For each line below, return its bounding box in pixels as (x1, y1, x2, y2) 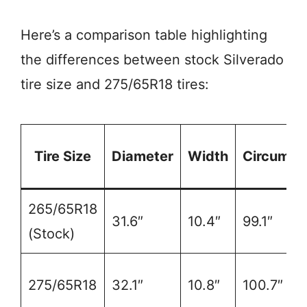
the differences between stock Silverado (21, 51, 284, 69)
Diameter (112, 148, 173, 165)
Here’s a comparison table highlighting (21, 27, 267, 44)
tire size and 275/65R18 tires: (21, 76, 209, 93)
